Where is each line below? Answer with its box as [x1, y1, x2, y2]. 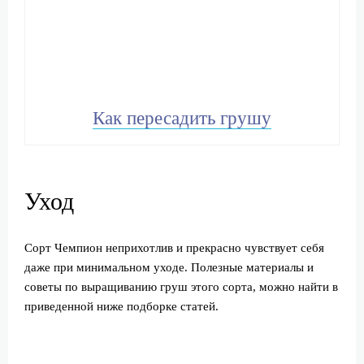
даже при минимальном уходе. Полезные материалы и [24, 261, 314, 275]
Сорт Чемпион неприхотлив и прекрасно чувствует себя [24, 241, 324, 255]
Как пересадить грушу [93, 108, 271, 129]
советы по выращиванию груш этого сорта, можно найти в [24, 280, 338, 294]
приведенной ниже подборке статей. [24, 300, 219, 314]
